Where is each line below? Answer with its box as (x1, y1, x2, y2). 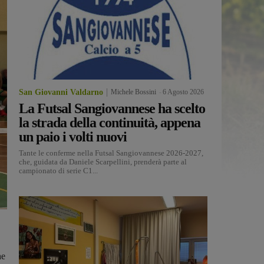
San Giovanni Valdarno (19, 88, 103, 97)
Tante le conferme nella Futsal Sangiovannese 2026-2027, (19, 148, 203, 158)
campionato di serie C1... (19, 166, 98, 176)
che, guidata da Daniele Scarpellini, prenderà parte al (19, 157, 187, 167)
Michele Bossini (111, 88, 156, 97)
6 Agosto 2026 (163, 88, 204, 97)
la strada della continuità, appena (19, 115, 200, 131)
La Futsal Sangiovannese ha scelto (19, 101, 205, 117)
